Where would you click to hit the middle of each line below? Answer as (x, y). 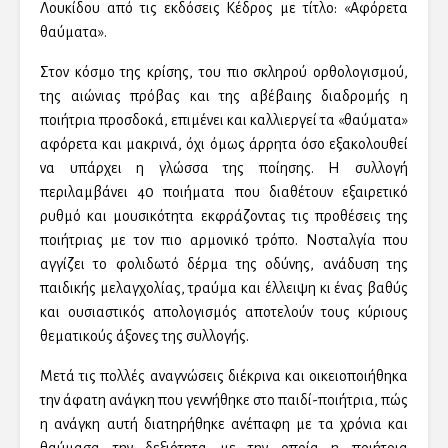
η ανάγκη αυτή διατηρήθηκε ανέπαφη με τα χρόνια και (224, 424)
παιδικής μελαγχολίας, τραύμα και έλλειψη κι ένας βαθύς (224, 288)
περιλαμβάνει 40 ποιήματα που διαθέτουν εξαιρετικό (224, 192)
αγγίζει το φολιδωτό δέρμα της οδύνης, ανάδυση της (224, 264)
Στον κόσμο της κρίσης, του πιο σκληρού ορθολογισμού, (224, 72)
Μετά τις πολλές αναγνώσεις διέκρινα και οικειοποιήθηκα (224, 376)
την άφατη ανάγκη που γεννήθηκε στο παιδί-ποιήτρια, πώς (224, 400)
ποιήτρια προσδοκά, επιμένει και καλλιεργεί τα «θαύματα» (224, 120)
